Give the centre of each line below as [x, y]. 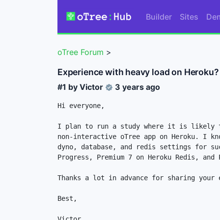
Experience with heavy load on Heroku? [138, 72]
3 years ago [137, 87]
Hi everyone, [81, 105]
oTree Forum [81, 52]
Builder [159, 16]
